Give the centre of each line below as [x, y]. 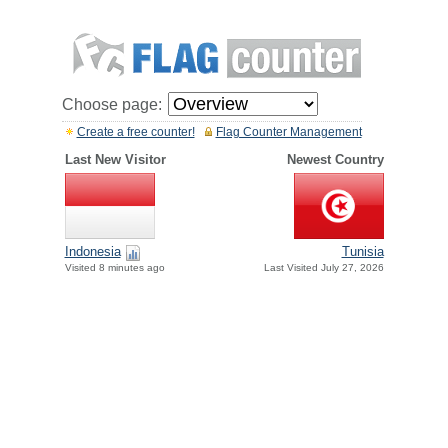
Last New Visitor [115, 159]
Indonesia [92, 252]
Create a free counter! [135, 132]
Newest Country [335, 159]
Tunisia [362, 252]
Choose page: [111, 104]
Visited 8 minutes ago [114, 268]
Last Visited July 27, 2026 [323, 268]
